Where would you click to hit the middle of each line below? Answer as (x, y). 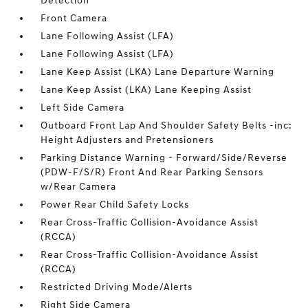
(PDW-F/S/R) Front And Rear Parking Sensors (152, 172)
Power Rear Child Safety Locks (115, 205)
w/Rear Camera (79, 187)
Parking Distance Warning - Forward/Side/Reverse (164, 158)
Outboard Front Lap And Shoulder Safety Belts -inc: (167, 125)
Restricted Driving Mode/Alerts (117, 287)
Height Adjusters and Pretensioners (128, 140)
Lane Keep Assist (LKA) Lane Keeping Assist (146, 90)
